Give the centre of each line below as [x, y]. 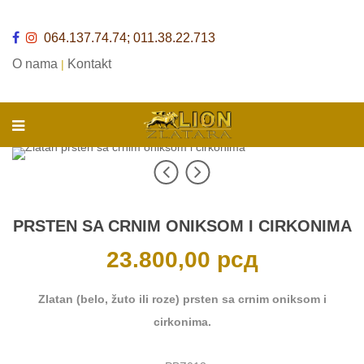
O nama [35, 64]
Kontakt [89, 64]
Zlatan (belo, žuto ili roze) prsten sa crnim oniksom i [182, 299]
